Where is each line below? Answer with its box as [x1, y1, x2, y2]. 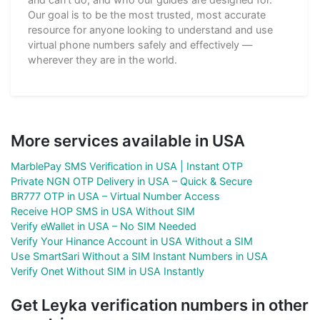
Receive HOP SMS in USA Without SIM [11, 205, 195, 218]
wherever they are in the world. [28, 54, 177, 66]
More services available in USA [11, 131, 245, 151]
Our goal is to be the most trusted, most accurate [28, 9, 266, 21]
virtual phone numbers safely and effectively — [28, 39, 252, 51]
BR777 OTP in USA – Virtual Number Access [11, 190, 220, 203]
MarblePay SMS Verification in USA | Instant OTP [11, 160, 243, 173]
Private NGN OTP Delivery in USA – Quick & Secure [11, 175, 252, 188]
